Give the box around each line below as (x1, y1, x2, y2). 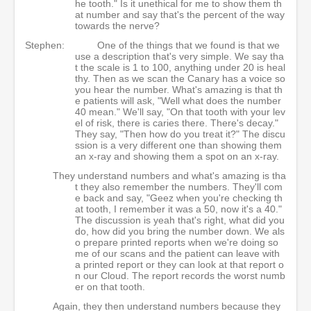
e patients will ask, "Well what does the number (75, 95, 281, 106)
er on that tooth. (75, 281, 148, 292)
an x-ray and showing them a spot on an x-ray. (75, 151, 282, 162)
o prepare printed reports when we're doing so (75, 237, 278, 248)
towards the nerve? (75, 20, 160, 31)
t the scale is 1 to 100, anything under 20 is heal (75, 62, 285, 73)
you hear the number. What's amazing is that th (75, 84, 283, 95)
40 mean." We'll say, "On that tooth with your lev (75, 106, 285, 117)
